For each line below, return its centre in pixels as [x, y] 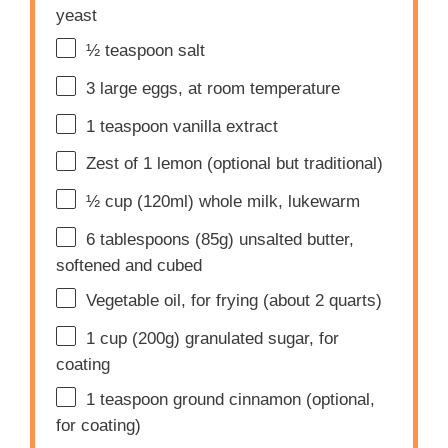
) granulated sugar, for [257, 338]
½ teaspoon [130, 51]
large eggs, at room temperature [218, 88]
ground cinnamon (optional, [272, 400]
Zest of [115, 164]
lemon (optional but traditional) [268, 164]
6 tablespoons [138, 239]
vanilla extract [223, 126]
